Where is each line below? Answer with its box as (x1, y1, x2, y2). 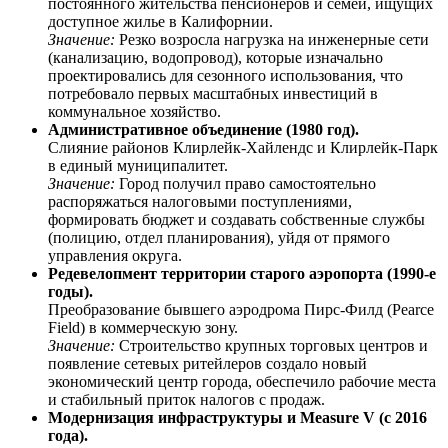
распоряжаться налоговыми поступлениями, (48, 192, 352, 210)
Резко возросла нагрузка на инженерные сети (115, 30, 429, 48)
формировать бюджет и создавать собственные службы (48, 210, 425, 228)
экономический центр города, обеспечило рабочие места (48, 372, 436, 390)
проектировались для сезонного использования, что (48, 66, 403, 84)
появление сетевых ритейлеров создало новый (48, 354, 367, 372)
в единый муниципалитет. (48, 156, 228, 174)
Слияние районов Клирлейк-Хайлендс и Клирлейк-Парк (48, 138, 438, 156)
